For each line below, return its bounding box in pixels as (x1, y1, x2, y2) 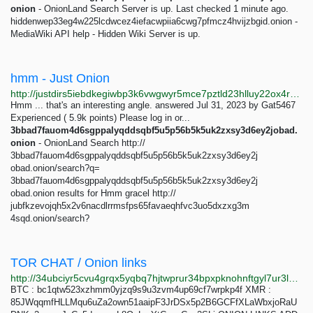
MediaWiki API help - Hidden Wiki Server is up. (10, 29, 201, 39)
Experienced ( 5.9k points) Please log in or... (10, 112, 190, 123)
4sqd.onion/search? (10, 213, 89, 224)
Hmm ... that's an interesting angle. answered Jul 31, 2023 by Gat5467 (10, 100, 296, 110)
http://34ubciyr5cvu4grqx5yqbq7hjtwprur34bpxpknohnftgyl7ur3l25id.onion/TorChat (289, 272, 298, 284)
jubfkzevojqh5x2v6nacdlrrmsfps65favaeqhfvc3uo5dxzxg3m (10, 201, 249, 211)
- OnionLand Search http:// (36, 138, 145, 148)
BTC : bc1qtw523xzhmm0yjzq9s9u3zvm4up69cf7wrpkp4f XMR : (10, 284, 271, 295)
